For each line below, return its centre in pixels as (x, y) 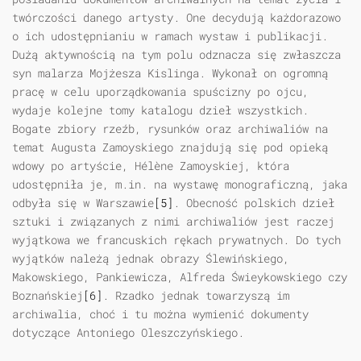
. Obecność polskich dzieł (254, 203)
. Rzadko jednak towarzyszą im (196, 296)
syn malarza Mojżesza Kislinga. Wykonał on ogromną (170, 73)
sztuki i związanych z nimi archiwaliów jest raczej (173, 222)
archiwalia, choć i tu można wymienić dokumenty (160, 314)
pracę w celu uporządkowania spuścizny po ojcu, (160, 92)
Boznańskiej (48, 296)
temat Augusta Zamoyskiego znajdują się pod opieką (170, 147)
